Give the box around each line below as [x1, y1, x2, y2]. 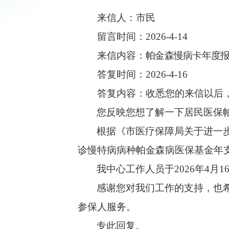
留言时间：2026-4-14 [78, 31, 188, 42]
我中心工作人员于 [97, 164, 175, 174]
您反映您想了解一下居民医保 [97, 107, 223, 118]
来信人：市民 [78, 12, 158, 23]
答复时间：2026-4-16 [78, 69, 188, 80]
